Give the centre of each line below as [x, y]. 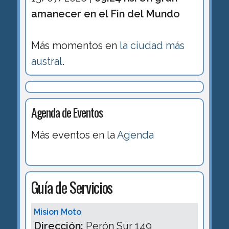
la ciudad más [152, 45]
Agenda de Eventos [67, 112]
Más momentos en [75, 45]
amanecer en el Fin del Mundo [105, 14]
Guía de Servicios [72, 187]
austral [47, 61]
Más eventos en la [74, 135]
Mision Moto [57, 212]
